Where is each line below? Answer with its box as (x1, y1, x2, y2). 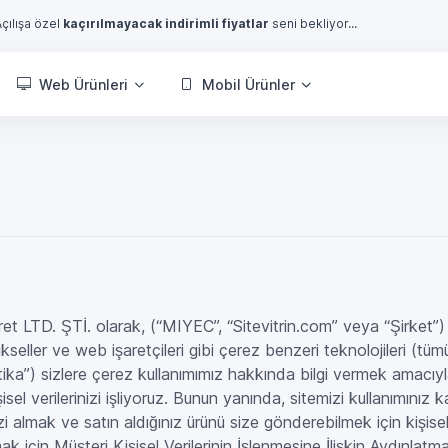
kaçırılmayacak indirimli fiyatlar (63, 16, 270, 31)
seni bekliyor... (269, 16, 358, 31)
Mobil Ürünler (202, 75, 296, 93)
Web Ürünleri (39, 75, 129, 93)
